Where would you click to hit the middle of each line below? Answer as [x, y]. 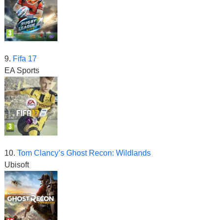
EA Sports [22, 71]
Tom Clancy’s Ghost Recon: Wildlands [84, 153]
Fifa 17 [24, 59]
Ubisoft [17, 165]
